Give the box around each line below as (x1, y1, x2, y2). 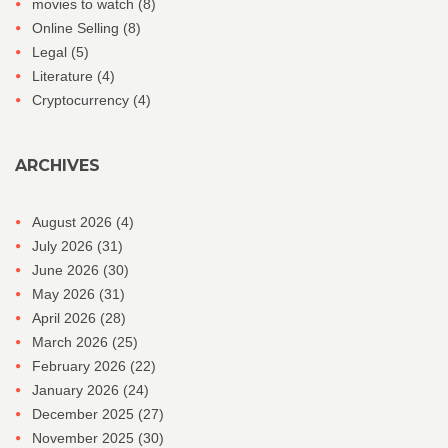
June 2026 (32, 262, 103, 279)
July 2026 (32, 238, 97, 255)
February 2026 (32, 358, 130, 375)
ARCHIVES (15, 156, 100, 176)
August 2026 (32, 214, 116, 231)
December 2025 (32, 406, 138, 423)
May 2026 (32, 286, 99, 303)
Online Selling (32, 20, 123, 37)
